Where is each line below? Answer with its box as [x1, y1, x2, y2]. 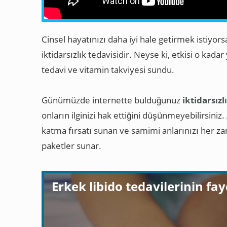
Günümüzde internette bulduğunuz [42, 94, 182, 106]
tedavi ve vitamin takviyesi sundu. [42, 63, 174, 75]
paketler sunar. [42, 139, 101, 152]
